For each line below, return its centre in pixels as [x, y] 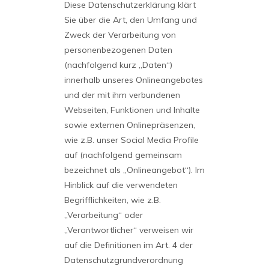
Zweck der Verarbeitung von [120, 35]
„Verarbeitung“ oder [103, 215]
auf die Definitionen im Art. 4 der [128, 245]
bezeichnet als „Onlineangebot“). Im [134, 170]
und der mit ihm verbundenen [122, 95]
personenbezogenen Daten [118, 50]
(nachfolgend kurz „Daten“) [118, 65]
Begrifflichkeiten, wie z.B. [112, 200]
